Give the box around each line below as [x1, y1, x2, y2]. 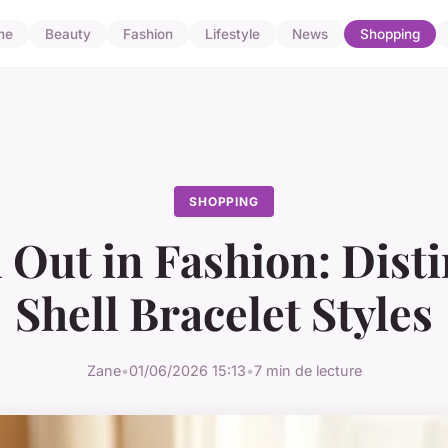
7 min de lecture [253, 361, 362, 379]
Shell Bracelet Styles [15, 283, 433, 343]
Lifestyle [204, 26, 260, 43]
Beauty [44, 26, 91, 43]
